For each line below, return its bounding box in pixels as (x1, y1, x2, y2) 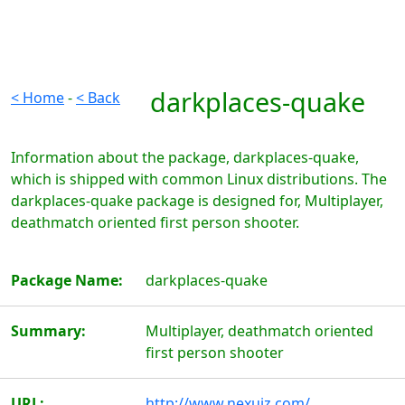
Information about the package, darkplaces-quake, (11, 147, 359, 167)
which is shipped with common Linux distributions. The (11, 169, 387, 189)
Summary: (11, 321, 86, 341)
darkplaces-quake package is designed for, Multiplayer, (11, 191, 383, 211)
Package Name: (11, 270, 123, 290)
